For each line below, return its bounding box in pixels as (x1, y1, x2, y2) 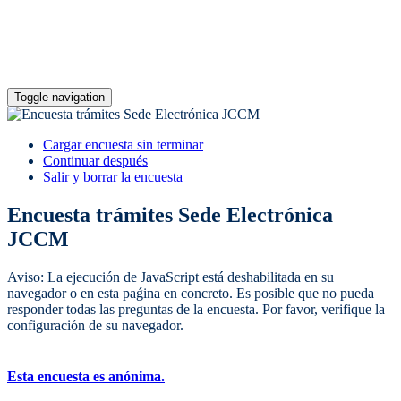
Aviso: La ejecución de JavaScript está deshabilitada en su (7, 269, 334, 285)
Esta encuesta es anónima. (7, 369, 165, 385)
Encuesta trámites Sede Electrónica (7, 202, 333, 226)
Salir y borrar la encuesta (43, 169, 183, 184)
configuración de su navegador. (7, 317, 183, 333)
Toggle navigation (14, 90, 105, 104)
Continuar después (43, 153, 148, 168)
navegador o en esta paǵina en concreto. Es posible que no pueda (7, 285, 374, 301)
